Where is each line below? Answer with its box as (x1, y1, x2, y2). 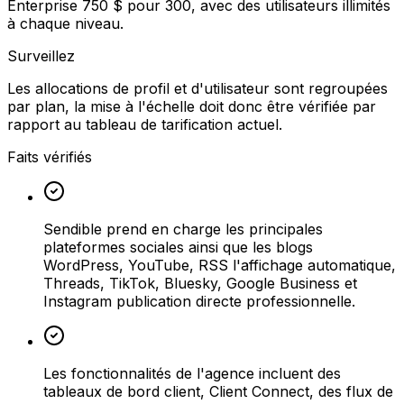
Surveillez (7, 47, 75, 66)
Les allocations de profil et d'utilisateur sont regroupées (7, 79, 388, 98)
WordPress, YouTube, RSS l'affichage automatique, (43, 256, 396, 275)
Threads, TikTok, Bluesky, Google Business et (43, 274, 357, 293)
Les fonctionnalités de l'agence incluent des (43, 364, 341, 383)
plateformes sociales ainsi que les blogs (43, 238, 313, 257)
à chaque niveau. (7, 14, 124, 33)
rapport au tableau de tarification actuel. (7, 115, 282, 134)
